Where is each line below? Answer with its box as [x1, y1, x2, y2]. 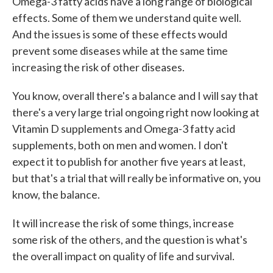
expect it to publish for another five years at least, [12, 155, 246, 168]
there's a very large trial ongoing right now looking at [12, 105, 260, 119]
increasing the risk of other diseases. [12, 60, 185, 74]
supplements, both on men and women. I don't [12, 138, 228, 152]
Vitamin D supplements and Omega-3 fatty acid [12, 122, 235, 135]
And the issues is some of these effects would [12, 27, 227, 41]
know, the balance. [12, 188, 100, 201]
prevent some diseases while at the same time [12, 44, 228, 57]
